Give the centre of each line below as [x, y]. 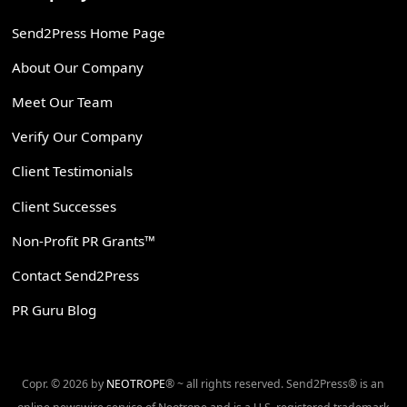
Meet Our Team [63, 102]
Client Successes [65, 206]
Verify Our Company [78, 137]
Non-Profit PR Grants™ [84, 240]
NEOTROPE [136, 384]
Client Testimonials [73, 171]
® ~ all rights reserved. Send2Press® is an [275, 384]
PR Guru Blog [55, 309]
